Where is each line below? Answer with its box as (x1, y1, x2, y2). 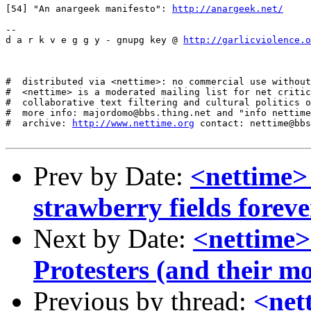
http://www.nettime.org (72, 118, 194, 128)
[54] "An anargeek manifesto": (6, 3, 172, 14)
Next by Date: (33, 224, 193, 253)
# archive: (6, 118, 72, 128)
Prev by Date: (33, 161, 190, 191)
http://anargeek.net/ (172, 3, 283, 14)
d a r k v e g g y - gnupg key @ (6, 35, 183, 45)
